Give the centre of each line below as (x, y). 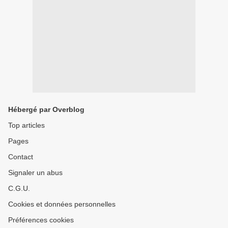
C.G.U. (19, 188)
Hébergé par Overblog (46, 109)
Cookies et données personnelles (62, 204)
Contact (21, 157)
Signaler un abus (35, 173)
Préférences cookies (41, 220)
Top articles (26, 125)
